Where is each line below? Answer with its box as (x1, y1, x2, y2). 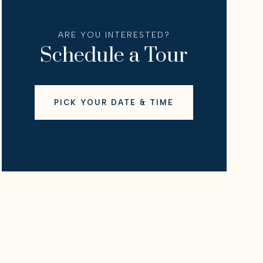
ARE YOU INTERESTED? (58, 30, 170, 40)
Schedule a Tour (40, 43, 188, 69)
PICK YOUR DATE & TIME (54, 98, 174, 107)
